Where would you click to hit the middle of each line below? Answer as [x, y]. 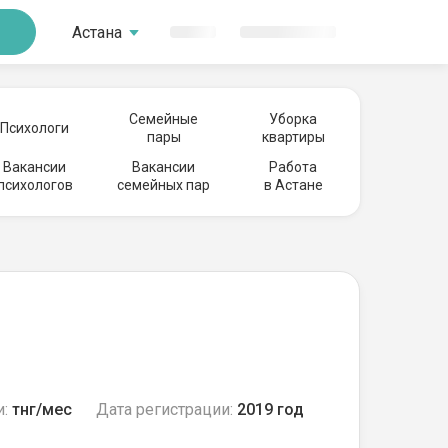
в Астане [293, 185]
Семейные [164, 119]
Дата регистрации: [164, 409]
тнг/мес [42, 409]
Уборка [293, 119]
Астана [97, 32]
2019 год [270, 409]
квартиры [293, 137]
